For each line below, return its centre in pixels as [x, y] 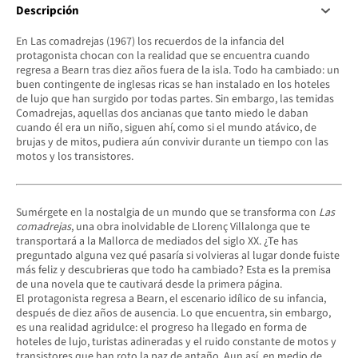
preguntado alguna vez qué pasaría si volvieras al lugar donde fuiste [178, 255]
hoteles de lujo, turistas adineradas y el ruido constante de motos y [176, 342]
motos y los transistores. [75, 156]
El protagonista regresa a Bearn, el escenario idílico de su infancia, [171, 298]
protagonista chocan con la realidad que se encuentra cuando [163, 56]
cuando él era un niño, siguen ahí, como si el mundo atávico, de [166, 127]
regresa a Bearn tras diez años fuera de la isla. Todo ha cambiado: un [178, 70]
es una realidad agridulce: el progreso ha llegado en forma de [161, 327]
